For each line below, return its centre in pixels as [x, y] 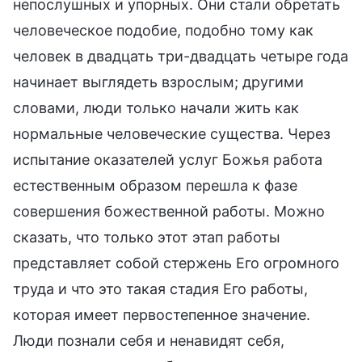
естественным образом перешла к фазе [155, 185]
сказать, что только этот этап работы [147, 237]
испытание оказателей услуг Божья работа [168, 159]
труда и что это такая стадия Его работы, [160, 288]
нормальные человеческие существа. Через [172, 133]
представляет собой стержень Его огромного [176, 263]
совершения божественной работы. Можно [169, 211]
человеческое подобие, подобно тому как [163, 30]
